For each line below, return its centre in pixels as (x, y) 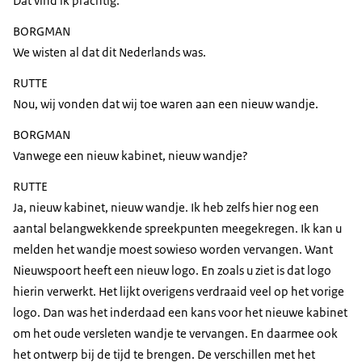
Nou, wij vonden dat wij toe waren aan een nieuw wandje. (166, 104)
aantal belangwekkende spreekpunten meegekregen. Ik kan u (177, 229)
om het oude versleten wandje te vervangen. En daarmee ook (175, 334)
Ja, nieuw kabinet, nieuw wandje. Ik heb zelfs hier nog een (166, 208)
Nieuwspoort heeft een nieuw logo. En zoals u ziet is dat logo (172, 271)
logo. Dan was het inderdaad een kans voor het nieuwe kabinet (180, 313)
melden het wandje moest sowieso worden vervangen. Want (173, 250)
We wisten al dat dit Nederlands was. (109, 53)
